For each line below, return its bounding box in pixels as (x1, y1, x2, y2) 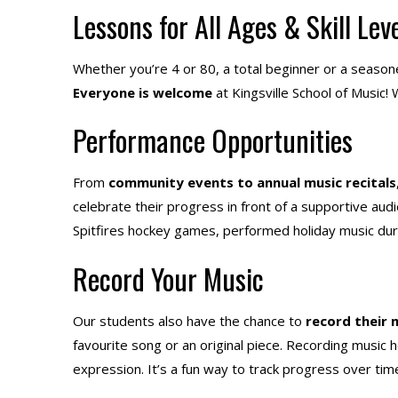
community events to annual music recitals (105, 173, 396, 191)
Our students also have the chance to (73, 311, 306, 330)
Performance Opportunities (73, 119, 353, 161)
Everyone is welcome (73, 83, 216, 101)
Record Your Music (73, 257, 264, 299)
